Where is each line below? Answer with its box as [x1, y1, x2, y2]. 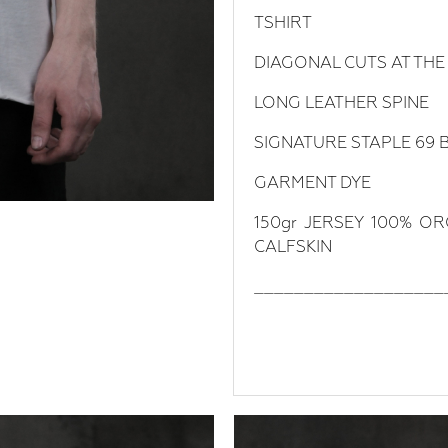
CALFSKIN [254, 236, 332, 257]
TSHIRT [254, 12, 312, 33]
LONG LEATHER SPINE [254, 92, 429, 113]
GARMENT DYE [254, 172, 371, 193]
